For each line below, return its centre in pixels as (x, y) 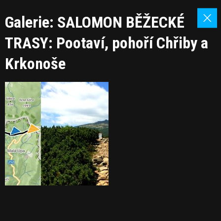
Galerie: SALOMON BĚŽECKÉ (95, 22)
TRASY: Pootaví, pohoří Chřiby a (107, 43)
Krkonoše (35, 64)
